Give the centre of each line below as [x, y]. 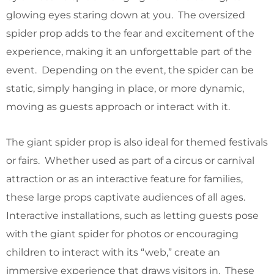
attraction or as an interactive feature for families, [124, 179]
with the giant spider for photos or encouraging [122, 234]
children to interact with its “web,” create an [113, 252]
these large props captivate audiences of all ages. [127, 197]
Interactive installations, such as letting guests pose [132, 215]
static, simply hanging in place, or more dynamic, [125, 88]
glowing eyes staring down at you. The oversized [126, 15]
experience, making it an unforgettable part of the [129, 51]
